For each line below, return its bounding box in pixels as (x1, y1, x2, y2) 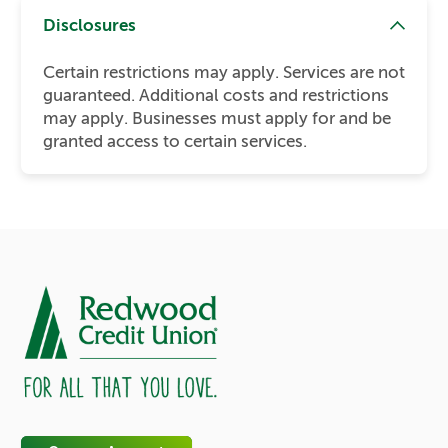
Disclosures (42, 16, 136, 36)
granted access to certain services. (42, 131, 307, 151)
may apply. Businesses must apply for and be (42, 108, 391, 128)
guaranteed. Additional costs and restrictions (42, 85, 389, 105)
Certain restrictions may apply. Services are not (42, 62, 405, 82)
